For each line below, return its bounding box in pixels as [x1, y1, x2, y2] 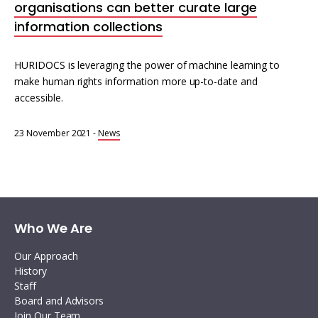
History [14, 264, 47, 278]
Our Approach [14, 249, 78, 263]
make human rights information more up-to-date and [14, 75, 258, 88]
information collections [14, 18, 163, 35]
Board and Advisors [14, 294, 104, 307]
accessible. [14, 91, 63, 104]
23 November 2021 [14, 127, 92, 139]
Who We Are [14, 219, 92, 237]
